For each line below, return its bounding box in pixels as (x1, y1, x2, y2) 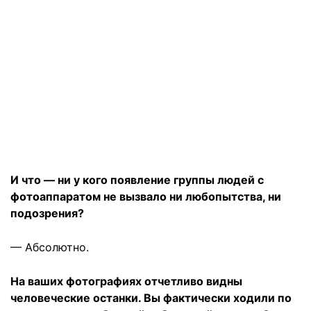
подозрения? (10, 206, 84, 221)
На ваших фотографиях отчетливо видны (10, 274, 242, 289)
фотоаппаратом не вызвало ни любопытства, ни (10, 190, 281, 204)
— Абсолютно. (10, 240, 89, 255)
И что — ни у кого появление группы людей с (10, 173, 264, 187)
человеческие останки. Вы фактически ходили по (10, 291, 292, 305)
